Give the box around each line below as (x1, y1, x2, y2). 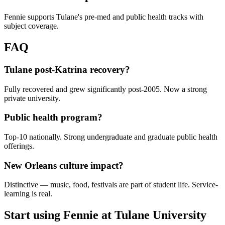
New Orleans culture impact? (4, 160, 124, 171)
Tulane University (115, 208, 206, 222)
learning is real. (4, 189, 52, 198)
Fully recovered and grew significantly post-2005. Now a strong (4, 84, 207, 93)
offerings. (4, 142, 34, 151)
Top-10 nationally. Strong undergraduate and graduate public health (4, 133, 217, 142)
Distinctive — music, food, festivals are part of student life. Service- (4, 180, 218, 189)
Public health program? (4, 112, 102, 123)
